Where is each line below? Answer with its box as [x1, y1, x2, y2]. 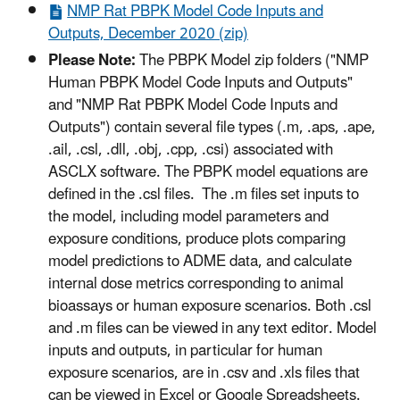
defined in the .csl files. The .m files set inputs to [48, 178, 359, 211]
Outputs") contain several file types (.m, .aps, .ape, [48, 111, 376, 144]
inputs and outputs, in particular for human [48, 334, 322, 367]
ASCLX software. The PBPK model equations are [48, 155, 368, 188]
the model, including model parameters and [48, 200, 329, 233]
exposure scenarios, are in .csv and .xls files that [48, 356, 360, 389]
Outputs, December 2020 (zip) [48, 18, 248, 51]
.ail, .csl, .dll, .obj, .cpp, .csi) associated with [48, 133, 333, 166]
